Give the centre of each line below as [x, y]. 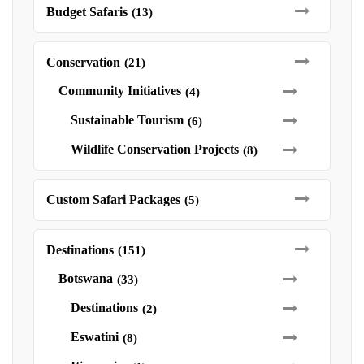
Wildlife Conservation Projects [155, 149]
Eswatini [95, 337]
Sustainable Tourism [127, 120]
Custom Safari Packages [113, 199]
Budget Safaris [87, 12]
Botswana [86, 278]
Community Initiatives [120, 91]
